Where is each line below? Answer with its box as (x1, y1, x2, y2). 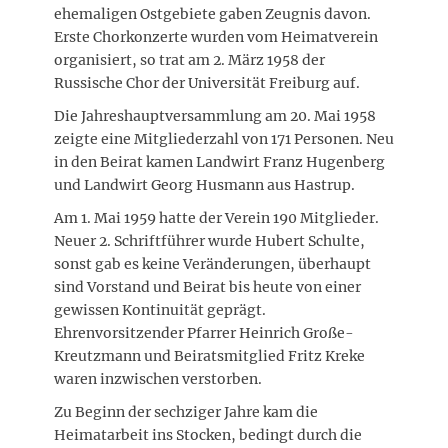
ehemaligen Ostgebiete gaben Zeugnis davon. (54, 4, 371, 23)
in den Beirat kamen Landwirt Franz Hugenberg (54, 152, 385, 171)
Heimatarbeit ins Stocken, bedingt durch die (54, 425, 362, 444)
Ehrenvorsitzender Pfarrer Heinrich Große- (54, 323, 354, 342)
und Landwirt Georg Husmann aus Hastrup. (54, 175, 355, 194)
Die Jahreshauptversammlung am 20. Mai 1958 (54, 106, 376, 125)
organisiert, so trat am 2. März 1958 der (54, 50, 325, 69)
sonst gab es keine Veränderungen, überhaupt (54, 254, 371, 273)
